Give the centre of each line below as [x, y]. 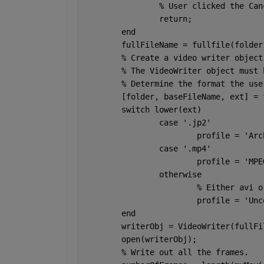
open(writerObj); [159, 239]
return [173, 19]
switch [138, 109]
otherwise [180, 174]
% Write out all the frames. [185, 252]
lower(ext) [178, 109]
